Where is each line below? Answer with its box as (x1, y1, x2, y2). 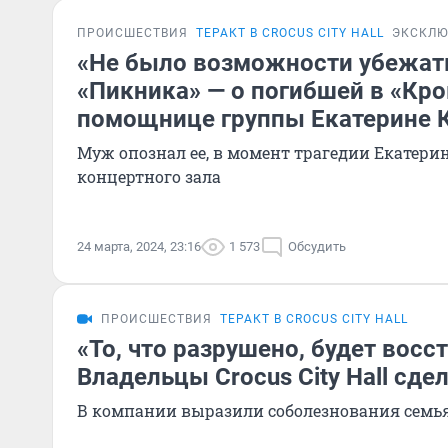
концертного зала (77, 166, 221, 187)
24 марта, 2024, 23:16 (77, 239, 201, 254)
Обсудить (288, 239, 346, 254)
